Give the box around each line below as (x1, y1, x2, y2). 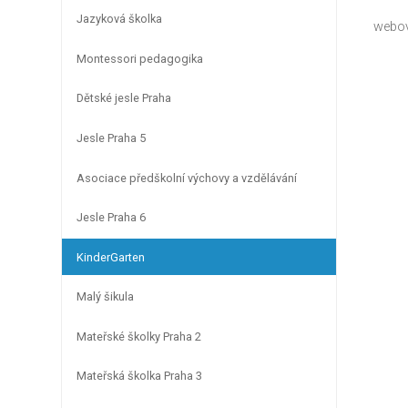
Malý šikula (76, 290, 134, 304)
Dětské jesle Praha (76, 91, 171, 106)
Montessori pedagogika (76, 51, 203, 66)
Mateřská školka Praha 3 (76, 369, 202, 383)
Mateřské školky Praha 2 (76, 329, 201, 343)
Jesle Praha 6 (76, 210, 146, 225)
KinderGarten (76, 250, 145, 264)
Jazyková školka (76, 12, 162, 26)
